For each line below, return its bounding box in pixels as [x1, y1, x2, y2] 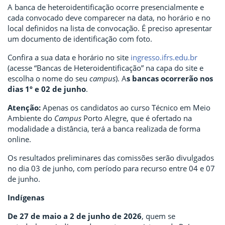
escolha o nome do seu [8, 73, 89, 83]
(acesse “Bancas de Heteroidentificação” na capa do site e [8, 63, 203, 73]
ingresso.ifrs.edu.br [131, 52, 197, 62]
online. [8, 134, 31, 144]
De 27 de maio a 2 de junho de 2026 [8, 211, 142, 221]
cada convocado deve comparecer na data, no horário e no [8, 13, 210, 23]
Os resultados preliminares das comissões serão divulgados [8, 153, 214, 163]
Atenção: [8, 102, 41, 113]
